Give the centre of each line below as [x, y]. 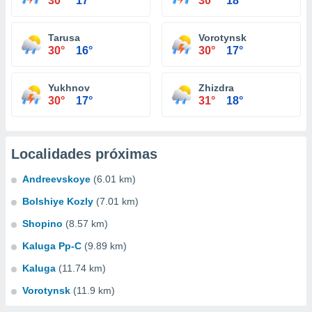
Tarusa [64, 38]
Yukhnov [69, 88]
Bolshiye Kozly [58, 201]
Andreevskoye [56, 179]
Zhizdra [216, 88]
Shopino [42, 224]
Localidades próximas [84, 154]
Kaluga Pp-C [52, 246]
